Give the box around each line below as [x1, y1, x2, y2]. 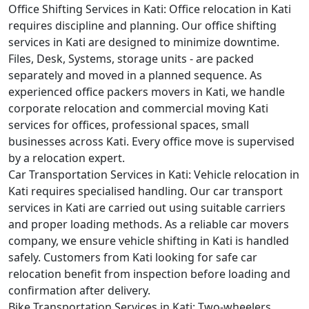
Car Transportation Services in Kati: [8, 167, 191, 182]
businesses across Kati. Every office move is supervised [8, 134, 295, 149]
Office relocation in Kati [166, 1, 291, 17]
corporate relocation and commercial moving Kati [8, 101, 268, 116]
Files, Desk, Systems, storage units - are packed [8, 51, 254, 66]
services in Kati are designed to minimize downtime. [8, 34, 279, 50]
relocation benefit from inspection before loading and [8, 266, 290, 281]
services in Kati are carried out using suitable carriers [8, 200, 286, 215]
